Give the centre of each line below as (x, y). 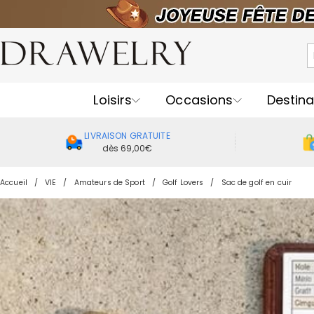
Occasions (199, 100)
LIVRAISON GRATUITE (127, 136)
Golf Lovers (183, 183)
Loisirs (113, 100)
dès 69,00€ (127, 148)
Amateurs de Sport (109, 183)
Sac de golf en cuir (257, 183)
